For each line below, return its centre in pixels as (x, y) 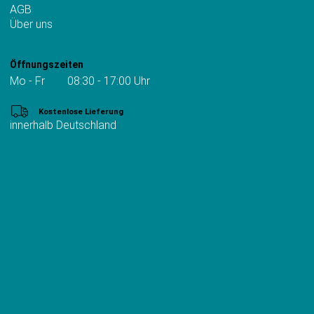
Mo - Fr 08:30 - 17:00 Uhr (80, 81)
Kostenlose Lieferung (81, 112)
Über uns (31, 25)
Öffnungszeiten (47, 65)
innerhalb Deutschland (63, 125)
